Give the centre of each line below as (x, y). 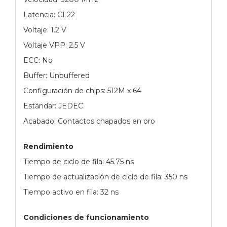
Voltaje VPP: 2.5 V (54, 45)
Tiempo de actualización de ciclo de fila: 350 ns (105, 177)
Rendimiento (48, 146)
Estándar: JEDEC (53, 106)
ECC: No (38, 60)
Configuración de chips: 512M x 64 (82, 90)
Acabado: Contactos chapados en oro (89, 121)
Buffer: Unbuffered (56, 75)
